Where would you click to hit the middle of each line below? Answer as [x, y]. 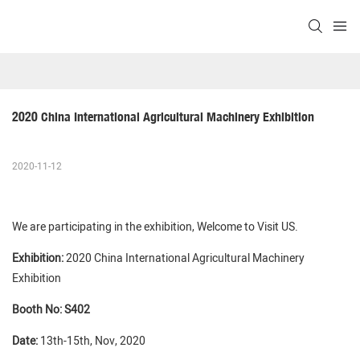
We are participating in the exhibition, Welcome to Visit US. [155, 227]
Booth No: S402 [51, 310]
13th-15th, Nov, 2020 [93, 342]
